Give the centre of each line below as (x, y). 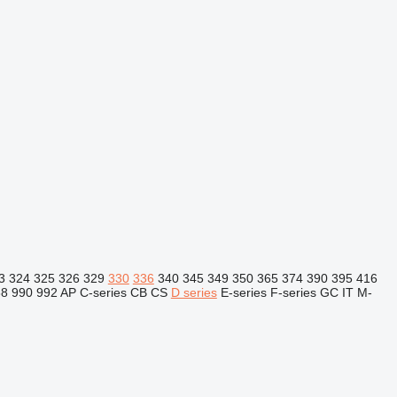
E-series (243, 292)
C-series (103, 292)
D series (194, 292)
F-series (293, 292)
